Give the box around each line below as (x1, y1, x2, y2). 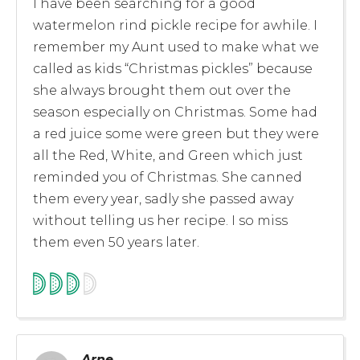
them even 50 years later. (33, 234, 199, 250)
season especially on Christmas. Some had (33, 104, 317, 120)
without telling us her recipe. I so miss (33, 212, 288, 228)
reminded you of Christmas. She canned (33, 169, 302, 185)
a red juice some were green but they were (33, 125, 319, 141)
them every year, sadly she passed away (33, 190, 293, 207)
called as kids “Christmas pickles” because (33, 60, 313, 76)
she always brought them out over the (33, 82, 291, 98)
